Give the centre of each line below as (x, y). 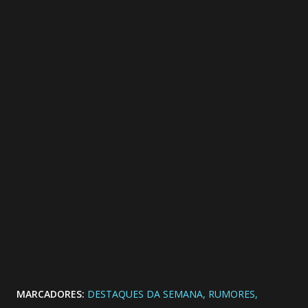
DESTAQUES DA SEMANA (145, 294)
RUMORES (232, 294)
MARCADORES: (51, 294)
